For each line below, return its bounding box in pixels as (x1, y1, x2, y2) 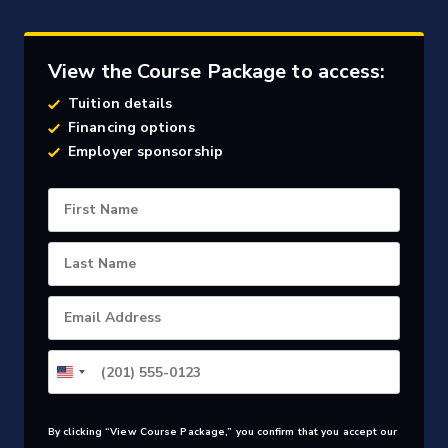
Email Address (64, 308, 161, 327)
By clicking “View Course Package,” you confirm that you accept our (48, 425, 398, 439)
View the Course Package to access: (48, 58, 386, 85)
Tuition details (68, 94, 173, 113)
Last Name (64, 254, 136, 273)
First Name (64, 200, 138, 219)
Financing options (68, 118, 195, 137)
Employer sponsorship (68, 142, 223, 161)
